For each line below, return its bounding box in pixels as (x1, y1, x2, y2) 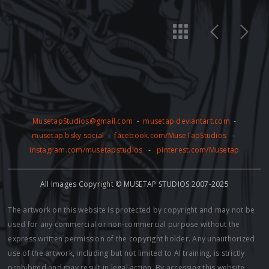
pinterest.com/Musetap (157, 144, 240, 155)
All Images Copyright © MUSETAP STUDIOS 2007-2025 (40, 178, 229, 189)
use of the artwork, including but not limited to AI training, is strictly (8, 247, 245, 258)
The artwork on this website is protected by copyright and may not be (8, 204, 255, 215)
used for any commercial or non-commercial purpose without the (8, 219, 240, 229)
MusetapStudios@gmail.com (32, 115, 135, 126)
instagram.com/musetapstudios (29, 144, 143, 155)
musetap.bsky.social (32, 130, 106, 141)
